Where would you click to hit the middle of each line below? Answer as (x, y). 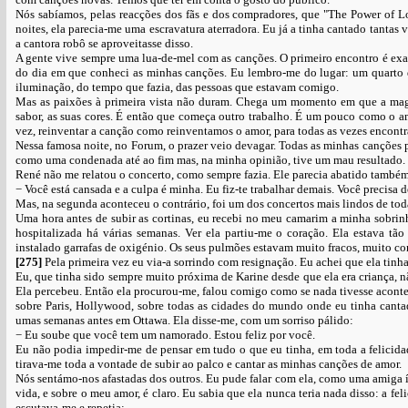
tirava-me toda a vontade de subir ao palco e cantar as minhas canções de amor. (209, 364)
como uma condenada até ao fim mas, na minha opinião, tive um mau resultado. (210, 160)
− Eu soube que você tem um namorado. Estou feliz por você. (165, 335)
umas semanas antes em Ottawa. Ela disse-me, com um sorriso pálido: (184, 320)
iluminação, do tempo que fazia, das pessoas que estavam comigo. (177, 87)
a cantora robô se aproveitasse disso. (104, 43)
